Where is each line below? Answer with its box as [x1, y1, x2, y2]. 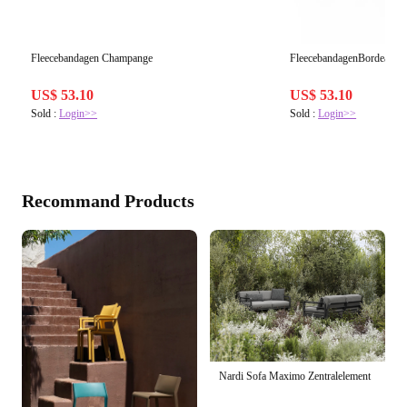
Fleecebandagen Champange [31, 52, 153, 65]
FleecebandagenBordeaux [290, 52, 401, 65]
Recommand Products [22, 191, 194, 212]
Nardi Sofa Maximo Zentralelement [219, 369, 371, 382]
